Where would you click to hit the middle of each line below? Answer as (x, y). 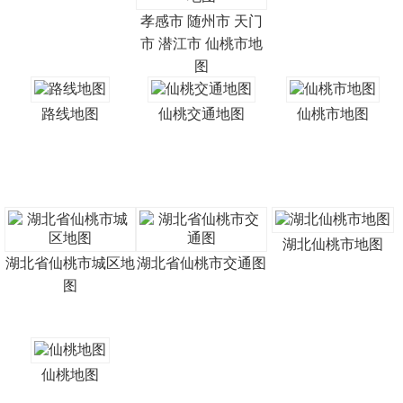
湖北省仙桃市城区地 (70, 263)
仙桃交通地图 (201, 114)
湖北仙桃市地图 (332, 244)
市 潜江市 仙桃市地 (201, 44)
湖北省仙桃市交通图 (201, 263)
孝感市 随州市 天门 (201, 21)
